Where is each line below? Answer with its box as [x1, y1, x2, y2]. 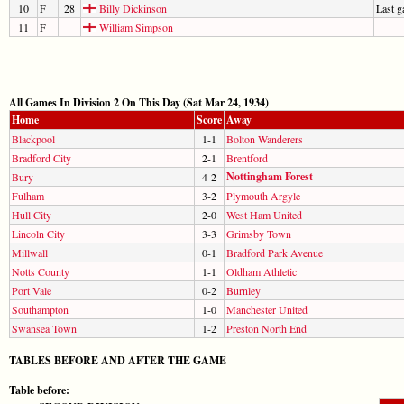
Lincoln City [12, 225, 65, 241]
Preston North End [226, 320, 307, 335]
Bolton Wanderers [226, 131, 303, 146]
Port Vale [12, 282, 51, 298]
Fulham [12, 188, 44, 203]
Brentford [226, 150, 268, 165]
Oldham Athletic [226, 263, 297, 279]
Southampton [12, 301, 69, 317]
